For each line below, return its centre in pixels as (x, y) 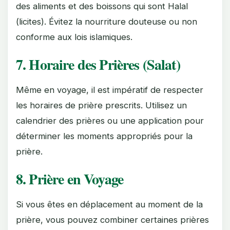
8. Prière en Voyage (70, 179)
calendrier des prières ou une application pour (110, 120)
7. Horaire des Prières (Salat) (98, 64)
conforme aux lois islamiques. (74, 37)
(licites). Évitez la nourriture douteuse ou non (107, 21)
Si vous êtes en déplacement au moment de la (109, 204)
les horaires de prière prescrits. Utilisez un (101, 105)
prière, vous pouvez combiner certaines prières (112, 219)
